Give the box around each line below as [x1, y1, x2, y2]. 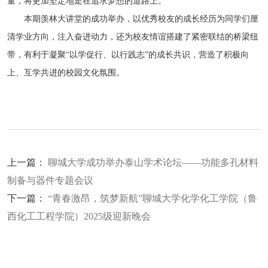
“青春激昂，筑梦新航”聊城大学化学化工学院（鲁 [48, 193, 257, 203]
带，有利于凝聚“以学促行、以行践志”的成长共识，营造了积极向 [7, 50, 249, 59]
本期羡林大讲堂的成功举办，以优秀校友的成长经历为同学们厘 [7, 14, 258, 23]
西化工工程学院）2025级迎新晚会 [7, 211, 151, 221]
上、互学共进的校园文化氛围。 [7, 68, 124, 77]
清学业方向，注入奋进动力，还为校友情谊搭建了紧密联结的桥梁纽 [7, 32, 258, 41]
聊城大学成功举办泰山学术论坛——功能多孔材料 [48, 157, 258, 167]
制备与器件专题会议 [7, 175, 93, 185]
